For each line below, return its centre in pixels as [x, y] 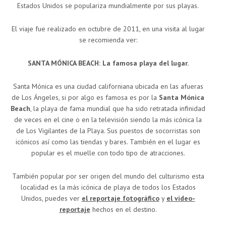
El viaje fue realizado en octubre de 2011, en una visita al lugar [108, 29]
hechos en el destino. [123, 210]
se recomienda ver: [108, 40]
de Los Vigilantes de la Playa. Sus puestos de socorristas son [108, 131]
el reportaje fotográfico [120, 199]
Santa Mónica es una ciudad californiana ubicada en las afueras [108, 87]
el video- [181, 199]
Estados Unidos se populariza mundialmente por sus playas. [108, 6]
